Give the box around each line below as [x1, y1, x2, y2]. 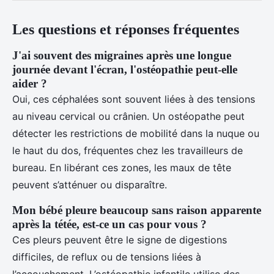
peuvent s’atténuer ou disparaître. [12, 179, 167, 191]
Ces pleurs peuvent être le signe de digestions [12, 234, 227, 246]
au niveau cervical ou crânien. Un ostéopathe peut [12, 110, 245, 123]
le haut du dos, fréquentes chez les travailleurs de [12, 144, 243, 157]
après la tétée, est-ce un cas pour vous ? [12, 218, 207, 231]
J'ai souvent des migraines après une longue [12, 49, 231, 62]
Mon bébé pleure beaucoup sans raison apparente [12, 204, 261, 217]
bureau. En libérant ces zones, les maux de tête [12, 161, 231, 174]
